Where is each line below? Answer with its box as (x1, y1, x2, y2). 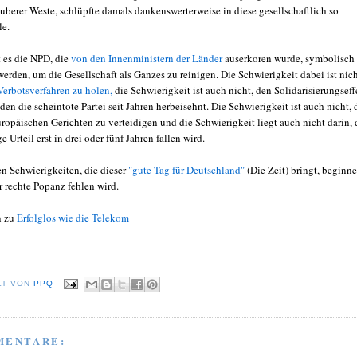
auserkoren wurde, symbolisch (225, 50, 355, 65)
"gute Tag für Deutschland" (128, 162, 247, 177)
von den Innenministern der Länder (71, 50, 225, 65)
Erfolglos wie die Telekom (17, 210, 129, 225)
